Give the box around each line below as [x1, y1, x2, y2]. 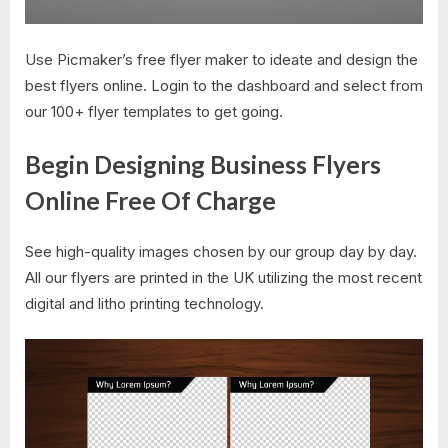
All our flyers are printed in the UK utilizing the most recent [25, 267, 422, 287]
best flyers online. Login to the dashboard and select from [25, 75, 423, 95]
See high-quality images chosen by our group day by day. [25, 241, 417, 261]
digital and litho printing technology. [25, 293, 264, 313]
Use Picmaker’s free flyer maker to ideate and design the [25, 49, 418, 69]
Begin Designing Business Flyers [25, 150, 381, 180]
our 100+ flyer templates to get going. [25, 101, 283, 121]
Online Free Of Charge [25, 186, 276, 216]
